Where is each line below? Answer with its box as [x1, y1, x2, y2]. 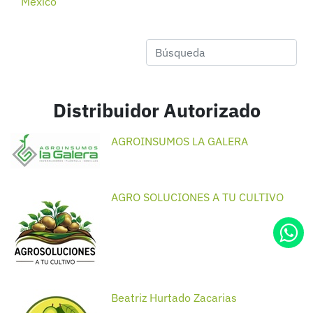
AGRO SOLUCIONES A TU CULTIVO [111, 190, 284, 204]
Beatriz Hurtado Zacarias [111, 291, 237, 305]
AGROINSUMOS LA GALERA [111, 134, 248, 148]
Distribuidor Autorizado [52, 98, 261, 122]
